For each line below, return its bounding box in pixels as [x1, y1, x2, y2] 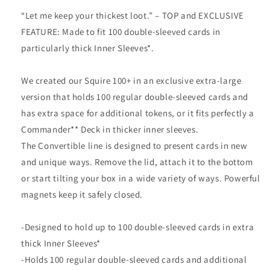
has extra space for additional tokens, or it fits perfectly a [21, 107, 254, 119]
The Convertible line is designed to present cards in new [21, 140, 248, 152]
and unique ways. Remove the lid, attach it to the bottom [21, 156, 253, 168]
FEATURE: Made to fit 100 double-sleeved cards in [21, 26, 221, 38]
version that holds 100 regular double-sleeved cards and [21, 91, 249, 103]
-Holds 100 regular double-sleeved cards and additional [21, 254, 247, 266]
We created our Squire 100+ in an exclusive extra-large [21, 75, 242, 87]
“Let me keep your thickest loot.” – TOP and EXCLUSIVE [21, 10, 244, 22]
